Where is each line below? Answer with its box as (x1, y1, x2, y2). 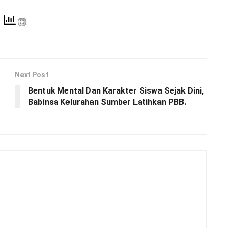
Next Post (15, 70, 49, 79)
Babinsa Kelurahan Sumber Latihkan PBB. (28, 97, 186, 107)
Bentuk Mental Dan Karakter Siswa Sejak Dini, (28, 85, 204, 96)
